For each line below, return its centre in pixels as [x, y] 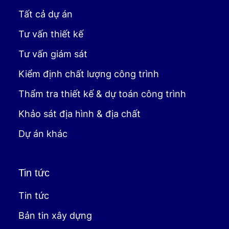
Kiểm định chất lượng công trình [89, 74]
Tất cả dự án [45, 14]
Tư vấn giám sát [53, 54]
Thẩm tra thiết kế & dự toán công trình [102, 94]
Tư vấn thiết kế [51, 34]
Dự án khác [43, 134]
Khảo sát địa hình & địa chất [79, 114]
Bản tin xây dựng [55, 216]
